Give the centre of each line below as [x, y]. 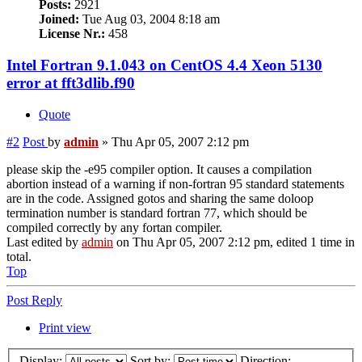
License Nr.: [72, 34]
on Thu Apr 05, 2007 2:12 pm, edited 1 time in [234, 242]
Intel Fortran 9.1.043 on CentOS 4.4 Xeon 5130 [164, 65]
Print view [65, 327]
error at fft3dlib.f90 [71, 82]
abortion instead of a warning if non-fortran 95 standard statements [175, 183]
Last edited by [44, 242]
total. [19, 256]
